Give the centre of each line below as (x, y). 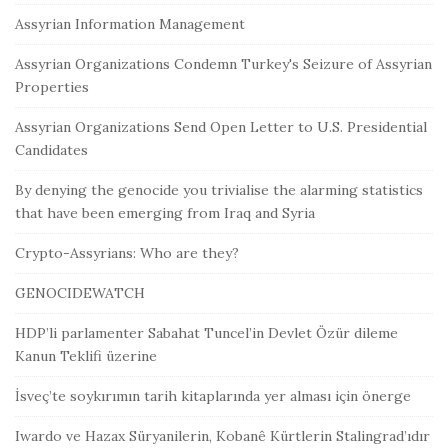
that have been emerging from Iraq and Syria (165, 213)
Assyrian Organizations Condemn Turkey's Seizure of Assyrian (223, 64)
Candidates (51, 150)
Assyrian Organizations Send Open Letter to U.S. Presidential (221, 127)
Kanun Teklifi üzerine (86, 356)
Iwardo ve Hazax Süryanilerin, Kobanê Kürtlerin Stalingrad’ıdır (222, 436)
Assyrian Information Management (130, 24)
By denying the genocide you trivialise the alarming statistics (219, 190)
